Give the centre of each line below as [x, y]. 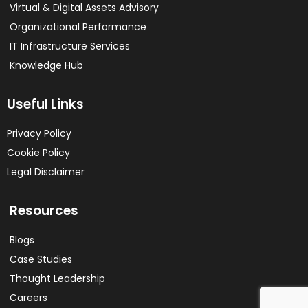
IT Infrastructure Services [70, 46]
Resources [44, 211]
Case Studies [41, 260]
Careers [29, 298]
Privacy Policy [39, 134]
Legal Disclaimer [46, 172]
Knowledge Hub [46, 66]
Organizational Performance [78, 27]
